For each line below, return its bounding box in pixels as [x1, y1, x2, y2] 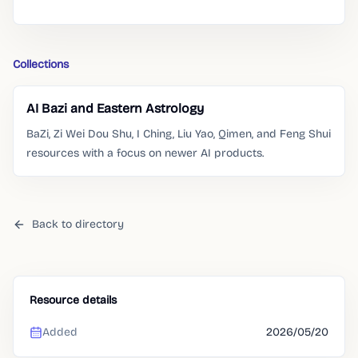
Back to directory [32, 217, 124, 231]
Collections [13, 58, 69, 71]
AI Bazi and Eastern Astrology [26, 101, 204, 116]
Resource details [30, 293, 117, 307]
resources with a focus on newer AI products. [26, 146, 264, 160]
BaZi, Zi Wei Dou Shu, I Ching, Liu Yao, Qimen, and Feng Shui [26, 127, 331, 141]
